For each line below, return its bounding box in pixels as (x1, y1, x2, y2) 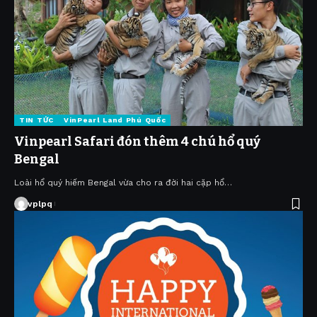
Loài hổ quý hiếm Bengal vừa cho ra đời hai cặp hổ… (14, 178, 232, 188)
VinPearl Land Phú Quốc (63, 116, 166, 125)
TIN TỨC (19, 116, 54, 125)
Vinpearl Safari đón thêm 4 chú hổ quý (14, 134, 260, 150)
